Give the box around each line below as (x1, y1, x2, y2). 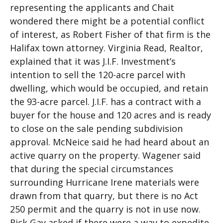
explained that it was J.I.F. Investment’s (10, 55, 176, 67)
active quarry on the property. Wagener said (10, 149, 201, 161)
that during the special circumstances (10, 163, 173, 175)
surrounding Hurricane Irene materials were (10, 176, 199, 188)
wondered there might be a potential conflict (10, 15, 205, 27)
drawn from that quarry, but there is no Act (10, 190, 198, 202)
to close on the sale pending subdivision (10, 122, 183, 134)
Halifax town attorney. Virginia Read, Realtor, (10, 42, 203, 54)
